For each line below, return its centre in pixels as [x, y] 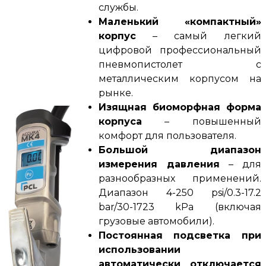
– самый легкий [198, 36]
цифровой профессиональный [180, 50]
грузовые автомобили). [156, 221]
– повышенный [201, 121]
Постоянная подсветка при [180, 235]
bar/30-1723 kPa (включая [180, 207]
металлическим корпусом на [180, 78]
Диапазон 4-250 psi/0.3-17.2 [180, 192]
